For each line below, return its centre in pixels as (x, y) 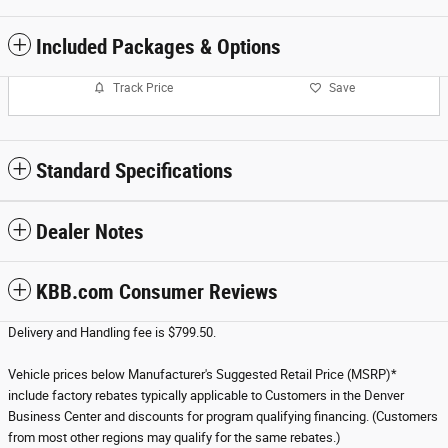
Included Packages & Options (158, 47)
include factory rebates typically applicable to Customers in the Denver (206, 395)
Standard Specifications (134, 171)
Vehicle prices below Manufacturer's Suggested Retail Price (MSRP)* (202, 374)
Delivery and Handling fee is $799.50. (112, 332)
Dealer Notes (90, 232)
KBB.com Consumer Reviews (157, 292)
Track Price (143, 87)
